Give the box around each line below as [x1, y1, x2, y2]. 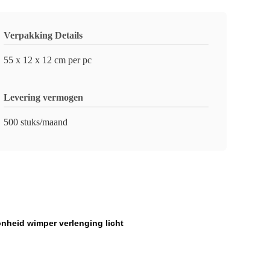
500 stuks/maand [4, 117, 67, 127]
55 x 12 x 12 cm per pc [4, 55, 92, 65]
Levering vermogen [4, 92, 83, 102]
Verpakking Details [4, 30, 83, 40]
